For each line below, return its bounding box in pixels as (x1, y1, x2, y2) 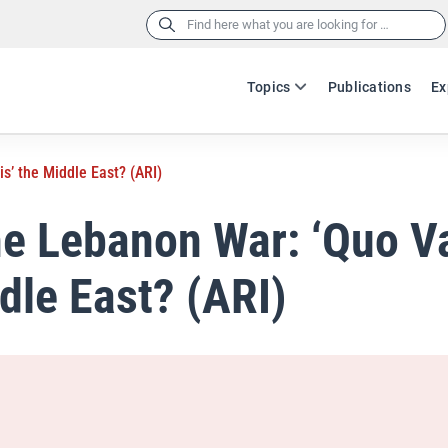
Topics (246, 79, 291, 95)
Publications (327, 79, 412, 95)
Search (144, 15, 185, 31)
